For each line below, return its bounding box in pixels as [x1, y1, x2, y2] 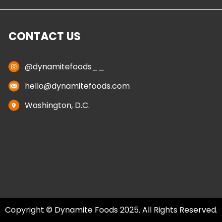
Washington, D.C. [25, 100, 90, 111]
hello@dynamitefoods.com [25, 80, 130, 92]
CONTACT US [8, 28, 81, 44]
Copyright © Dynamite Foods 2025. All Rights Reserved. [4, 204, 218, 216]
